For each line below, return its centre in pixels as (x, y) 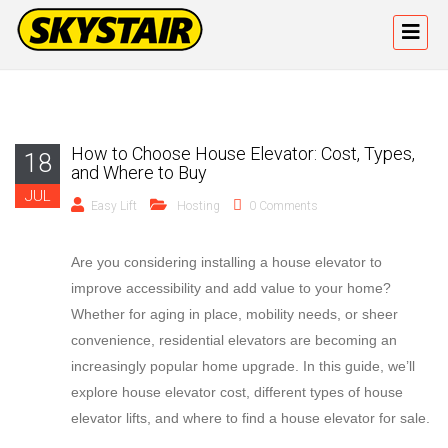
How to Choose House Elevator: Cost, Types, (243, 153)
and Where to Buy (139, 172)
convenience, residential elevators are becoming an (234, 340)
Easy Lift (114, 206)
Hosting (198, 206)
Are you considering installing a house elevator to (226, 262)
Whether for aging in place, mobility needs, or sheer (234, 314)
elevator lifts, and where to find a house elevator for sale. (250, 418)
